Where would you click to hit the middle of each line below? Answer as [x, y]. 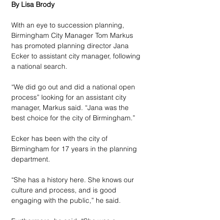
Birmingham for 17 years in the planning [75, 149]
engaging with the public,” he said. [66, 200]
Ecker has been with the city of [60, 138]
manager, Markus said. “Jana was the [71, 108]
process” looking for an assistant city [70, 97]
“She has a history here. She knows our [74, 180]
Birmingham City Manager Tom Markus [73, 35]
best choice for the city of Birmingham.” [73, 118]
